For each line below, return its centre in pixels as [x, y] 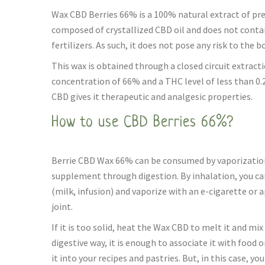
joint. [62, 206]
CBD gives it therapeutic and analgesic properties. [152, 96]
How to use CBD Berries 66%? [143, 123]
